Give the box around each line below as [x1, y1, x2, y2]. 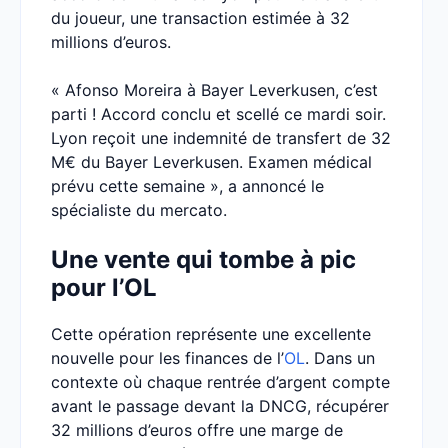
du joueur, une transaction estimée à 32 [51, 8, 350, 28]
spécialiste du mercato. [51, 200, 227, 220]
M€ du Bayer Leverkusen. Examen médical [51, 152, 372, 172]
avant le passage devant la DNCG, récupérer [51, 396, 389, 416]
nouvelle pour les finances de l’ [51, 348, 284, 368]
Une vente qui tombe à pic [51, 245, 356, 274]
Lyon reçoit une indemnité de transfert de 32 [51, 128, 391, 148]
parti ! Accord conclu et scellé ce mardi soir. [51, 104, 386, 124]
